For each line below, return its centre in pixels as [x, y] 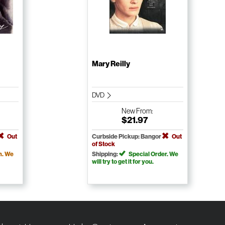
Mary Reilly [111, 64]
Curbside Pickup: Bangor [127, 137]
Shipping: [105, 154]
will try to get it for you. [123, 162]
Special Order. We [153, 154]
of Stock [103, 144]
